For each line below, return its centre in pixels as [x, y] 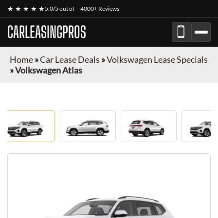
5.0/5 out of [60, 9]
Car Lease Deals [70, 59]
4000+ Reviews [100, 9]
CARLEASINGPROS [47, 32]
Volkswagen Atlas [49, 70]
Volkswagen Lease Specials [157, 59]
